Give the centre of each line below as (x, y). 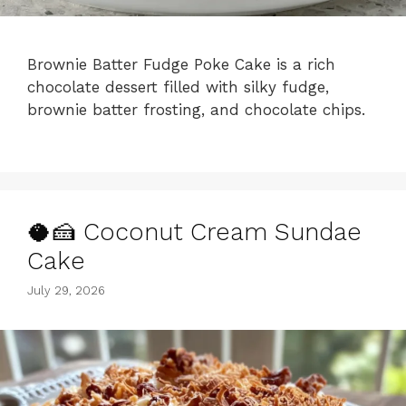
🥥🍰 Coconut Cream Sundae (194, 232)
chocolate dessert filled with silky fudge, (178, 87)
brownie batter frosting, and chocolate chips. (196, 110)
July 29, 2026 (66, 290)
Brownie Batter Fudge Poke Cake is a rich (181, 64)
